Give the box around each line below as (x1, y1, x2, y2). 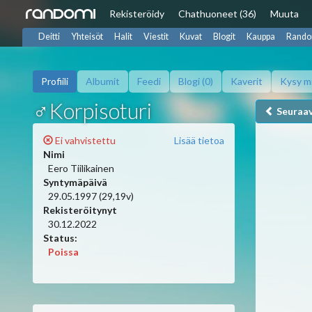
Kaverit (231, 75, 263, 87)
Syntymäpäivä (43, 176, 107, 188)
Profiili (41, 75, 68, 87)
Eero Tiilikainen (48, 162, 114, 174)
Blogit (213, 31, 235, 42)
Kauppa (247, 31, 275, 42)
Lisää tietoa (174, 134, 224, 146)
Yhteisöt (71, 31, 103, 42)
